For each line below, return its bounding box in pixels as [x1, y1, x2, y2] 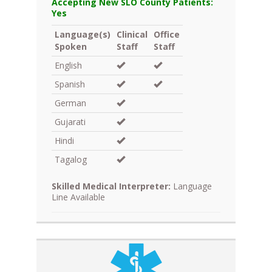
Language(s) [55, 29, 110, 41]
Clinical [117, 29, 148, 41]
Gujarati [55, 116, 86, 128]
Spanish [55, 78, 85, 90]
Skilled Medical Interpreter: [52, 180, 171, 192]
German [55, 97, 86, 109]
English [55, 59, 82, 72]
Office [154, 29, 180, 41]
